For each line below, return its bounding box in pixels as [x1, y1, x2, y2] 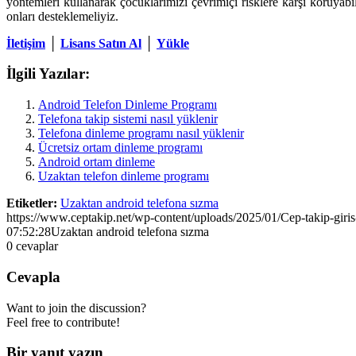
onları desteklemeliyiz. [6, 9, 118, 23]
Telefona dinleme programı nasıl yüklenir [38, 126, 244, 141]
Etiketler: [6, 196, 57, 211]
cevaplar [16, 239, 58, 253]
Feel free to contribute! [6, 315, 120, 329]
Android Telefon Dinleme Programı [38, 98, 217, 112]
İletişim [6, 36, 45, 50]
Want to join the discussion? [6, 300, 146, 315]
